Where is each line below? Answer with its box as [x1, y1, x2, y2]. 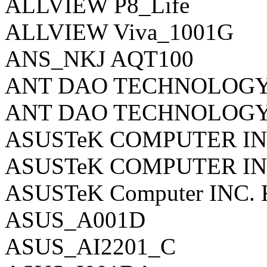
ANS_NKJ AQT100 [5, 45, 194, 72]
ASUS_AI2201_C [5, 233, 176, 259]
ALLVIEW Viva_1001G [5, 18, 234, 45]
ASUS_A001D [5, 206, 145, 232]
